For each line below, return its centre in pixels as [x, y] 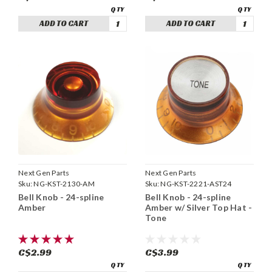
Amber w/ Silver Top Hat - [199, 207]
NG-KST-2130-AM [64, 183]
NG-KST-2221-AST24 [196, 183]
